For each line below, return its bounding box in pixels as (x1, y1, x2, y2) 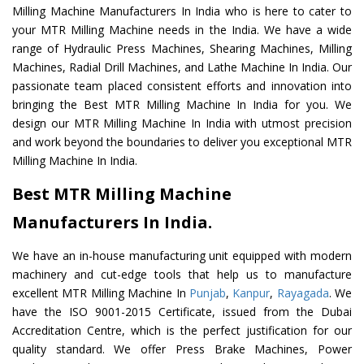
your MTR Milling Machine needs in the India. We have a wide (12, 22, 352, 38)
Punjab (188, 285, 226, 301)
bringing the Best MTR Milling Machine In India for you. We (12, 97, 352, 113)
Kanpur (232, 285, 271, 301)
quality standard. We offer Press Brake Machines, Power (12, 341, 352, 357)
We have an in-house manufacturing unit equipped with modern (12, 248, 352, 264)
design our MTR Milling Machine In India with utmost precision (12, 115, 352, 132)
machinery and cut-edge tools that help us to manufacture (12, 266, 352, 283)
